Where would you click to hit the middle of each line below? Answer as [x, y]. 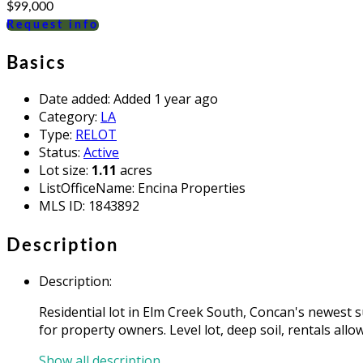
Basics [36, 63]
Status [58, 152]
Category [67, 116]
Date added [73, 98]
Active [101, 152]
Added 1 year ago [166, 98]
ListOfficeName [85, 188]
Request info [53, 25]
